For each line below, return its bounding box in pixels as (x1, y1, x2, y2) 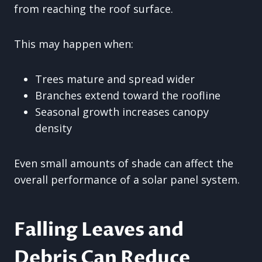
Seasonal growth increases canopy (35, 105, 209, 119)
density (35, 121, 72, 135)
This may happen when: (14, 37, 133, 51)
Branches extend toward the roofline (35, 88, 220, 102)
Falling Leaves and (14, 217, 184, 243)
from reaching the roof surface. (14, 2, 173, 16)
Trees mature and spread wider (35, 72, 195, 86)
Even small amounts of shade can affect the (14, 156, 233, 170)
